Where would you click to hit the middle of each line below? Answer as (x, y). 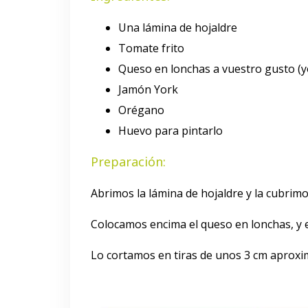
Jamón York (148, 90)
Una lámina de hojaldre (178, 28)
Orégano (141, 110)
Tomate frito (151, 48)
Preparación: (128, 162)
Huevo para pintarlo (170, 131)
